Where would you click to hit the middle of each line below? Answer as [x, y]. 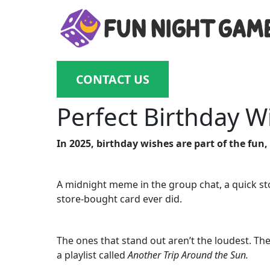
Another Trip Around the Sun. [188, 255]
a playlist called [93, 255]
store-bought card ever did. [120, 199]
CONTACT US [113, 79]
